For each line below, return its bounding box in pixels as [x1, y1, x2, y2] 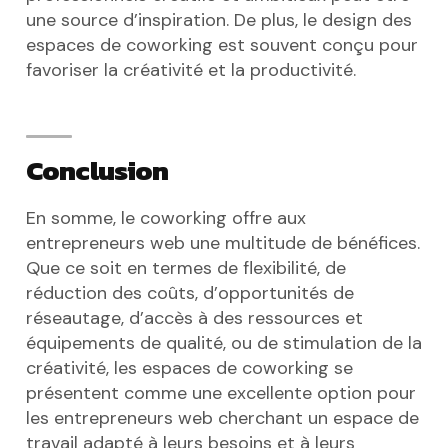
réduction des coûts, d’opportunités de [26, 281, 354, 305]
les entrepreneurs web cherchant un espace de [26, 406, 419, 430]
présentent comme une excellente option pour [26, 381, 416, 405]
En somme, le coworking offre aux [26, 206, 306, 230]
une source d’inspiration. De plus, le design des [26, 8, 412, 32]
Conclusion [26, 150, 169, 191]
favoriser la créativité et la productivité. [26, 58, 356, 82]
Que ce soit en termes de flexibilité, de [26, 256, 346, 280]
